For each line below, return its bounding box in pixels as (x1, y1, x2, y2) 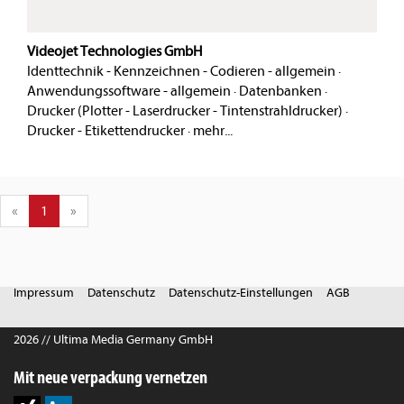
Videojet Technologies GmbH (27, 43, 202, 60)
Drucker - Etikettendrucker (27, 123, 185, 140)
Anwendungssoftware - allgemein (27, 83, 231, 100)
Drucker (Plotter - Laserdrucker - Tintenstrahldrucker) (27, 103, 343, 120)
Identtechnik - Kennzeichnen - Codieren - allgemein (27, 63, 335, 80)
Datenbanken (239, 83, 322, 100)
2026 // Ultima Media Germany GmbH (14, 332, 213, 348)
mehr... (193, 123, 233, 140)
